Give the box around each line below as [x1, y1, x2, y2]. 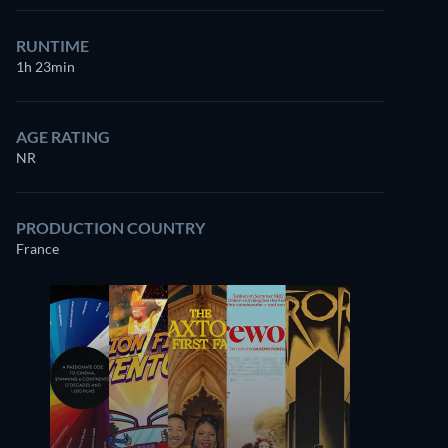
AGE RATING [16, 127, 110, 146]
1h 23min [16, 58, 75, 75]
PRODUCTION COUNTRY [16, 218, 205, 237]
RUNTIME [16, 36, 89, 55]
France [16, 240, 59, 257]
